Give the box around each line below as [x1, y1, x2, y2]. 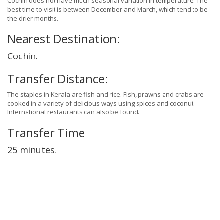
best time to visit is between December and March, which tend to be [7, 5, 208, 14]
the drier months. [7, 14, 58, 23]
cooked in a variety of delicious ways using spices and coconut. [7, 99, 195, 108]
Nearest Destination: [7, 30, 120, 47]
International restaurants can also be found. [7, 108, 139, 117]
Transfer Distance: [7, 70, 108, 87]
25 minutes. [7, 144, 56, 156]
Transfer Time [7, 124, 85, 141]
